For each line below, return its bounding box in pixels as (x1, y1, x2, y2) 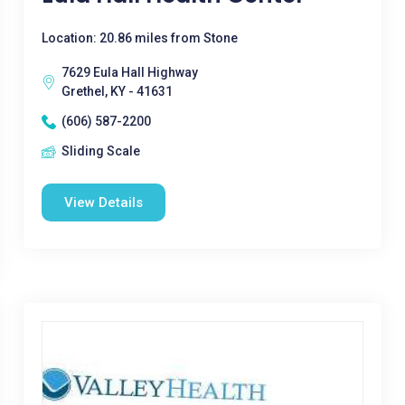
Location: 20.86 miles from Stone (41, 31, 238, 45)
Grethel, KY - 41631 (61, 84, 173, 99)
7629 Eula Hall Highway (61, 65, 198, 80)
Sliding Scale (61, 144, 140, 158)
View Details (63, 194, 143, 211)
